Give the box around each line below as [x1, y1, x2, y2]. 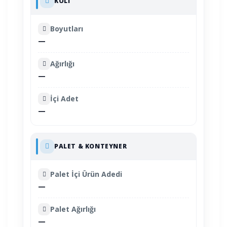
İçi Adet [50, 93, 79, 103]
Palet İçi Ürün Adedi [50, 169, 122, 179]
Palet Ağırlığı [50, 204, 96, 214]
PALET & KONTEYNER [54, 141, 127, 150]
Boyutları [50, 23, 83, 33]
